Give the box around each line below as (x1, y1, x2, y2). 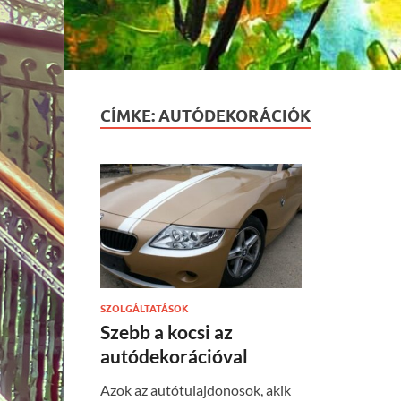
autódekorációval (100, 345, 248, 368)
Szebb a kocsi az (100, 320, 233, 344)
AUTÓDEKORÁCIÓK (158, 107, 311, 126)
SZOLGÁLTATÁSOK (100, 303, 189, 316)
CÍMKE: (100, 107, 158, 126)
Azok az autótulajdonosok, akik (100, 381, 291, 399)
